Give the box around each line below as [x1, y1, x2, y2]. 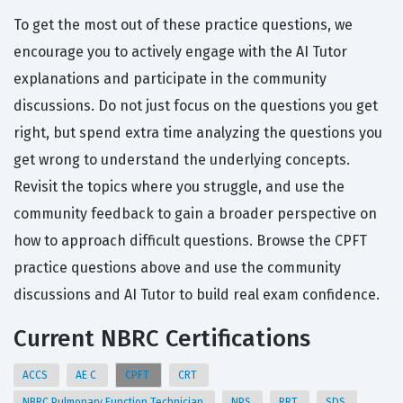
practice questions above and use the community [13, 259, 341, 277]
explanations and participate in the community [13, 70, 327, 88]
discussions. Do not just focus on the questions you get [13, 97, 378, 115]
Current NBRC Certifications [13, 325, 310, 354]
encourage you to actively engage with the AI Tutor [13, 43, 347, 61]
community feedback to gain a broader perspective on [13, 205, 377, 223]
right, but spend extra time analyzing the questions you [13, 124, 382, 142]
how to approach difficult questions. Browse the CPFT [13, 232, 367, 250]
